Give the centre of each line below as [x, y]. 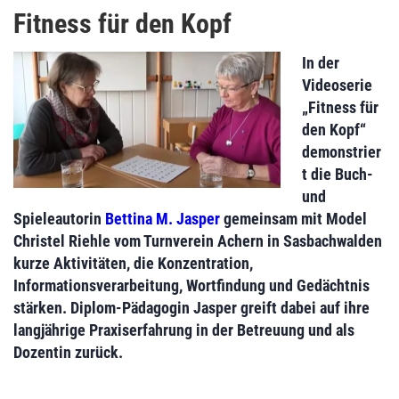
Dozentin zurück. [68, 352]
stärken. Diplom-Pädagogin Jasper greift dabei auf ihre [191, 307]
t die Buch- [338, 174]
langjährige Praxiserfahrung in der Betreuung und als [184, 330]
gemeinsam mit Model [293, 218]
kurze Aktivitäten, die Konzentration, [133, 263]
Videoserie [337, 85]
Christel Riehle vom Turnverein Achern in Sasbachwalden [198, 240]
